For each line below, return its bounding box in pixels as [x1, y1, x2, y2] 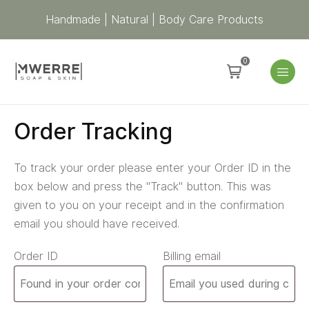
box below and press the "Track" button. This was [14, 180, 271, 193]
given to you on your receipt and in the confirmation [14, 199, 284, 212]
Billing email [163, 250, 221, 263]
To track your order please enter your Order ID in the [14, 161, 291, 175]
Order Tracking [14, 118, 172, 145]
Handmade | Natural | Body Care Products [46, 13, 263, 26]
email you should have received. [14, 217, 179, 230]
